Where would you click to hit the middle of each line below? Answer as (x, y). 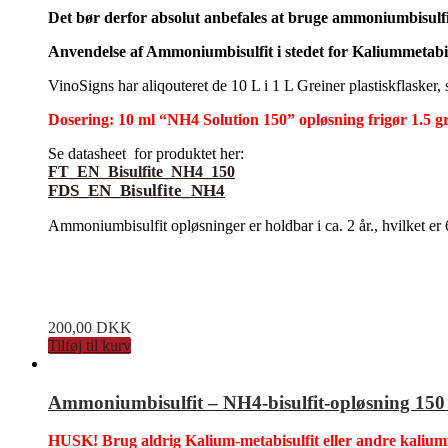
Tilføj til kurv (89, 345)
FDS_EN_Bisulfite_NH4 (136, 190)
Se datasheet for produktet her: (146, 153)
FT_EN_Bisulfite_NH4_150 (141, 171)
